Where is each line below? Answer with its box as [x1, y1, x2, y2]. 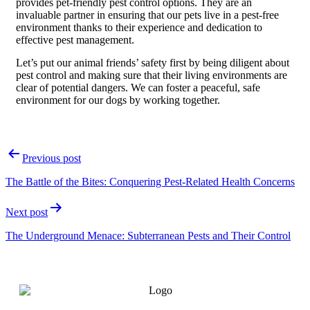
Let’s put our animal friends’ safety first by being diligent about [16, 57, 289, 69]
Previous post [22, 152, 81, 165]
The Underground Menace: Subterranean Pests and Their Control [6, 230, 291, 242]
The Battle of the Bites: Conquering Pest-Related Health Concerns [6, 176, 295, 188]
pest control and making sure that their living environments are [16, 69, 287, 82]
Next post [6, 206, 48, 219]
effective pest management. [16, 34, 134, 46]
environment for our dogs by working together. [16, 94, 220, 107]
